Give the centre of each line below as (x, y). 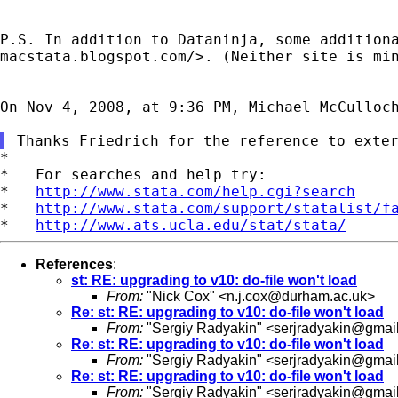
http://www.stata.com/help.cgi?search (195, 191)
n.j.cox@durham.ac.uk (297, 296)
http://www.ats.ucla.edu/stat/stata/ (191, 225)
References (74, 264)
